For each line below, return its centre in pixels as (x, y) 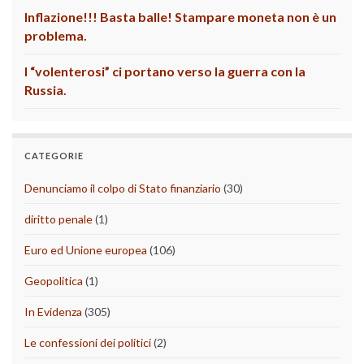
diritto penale (58, 219)
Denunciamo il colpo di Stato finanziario (123, 188)
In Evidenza (53, 312)
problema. (56, 36)
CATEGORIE (54, 156)
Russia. (45, 90)
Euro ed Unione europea (86, 250)
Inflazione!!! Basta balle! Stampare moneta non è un (180, 17)
